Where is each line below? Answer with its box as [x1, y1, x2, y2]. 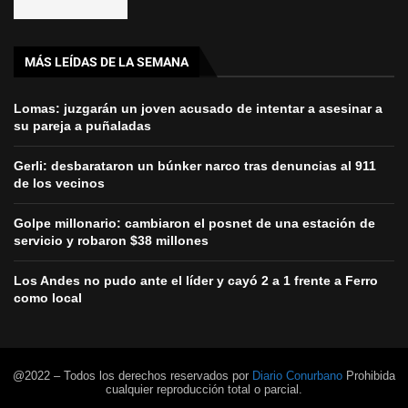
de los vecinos [14, 176, 105, 191]
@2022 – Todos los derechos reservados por [13, 369, 252, 383]
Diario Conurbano [252, 369, 342, 383]
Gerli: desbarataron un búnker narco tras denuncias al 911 [14, 158, 376, 174]
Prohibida [342, 369, 395, 383]
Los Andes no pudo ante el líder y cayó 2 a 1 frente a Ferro [14, 273, 378, 289]
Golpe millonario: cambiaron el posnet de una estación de [14, 216, 375, 231]
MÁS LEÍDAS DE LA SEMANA [25, 55, 189, 70]
